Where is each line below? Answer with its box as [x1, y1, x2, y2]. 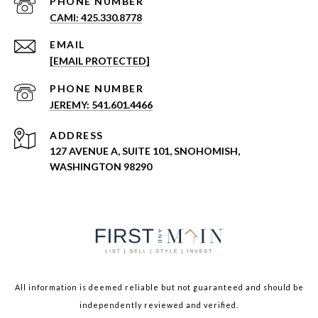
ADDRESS [50, 129, 104, 142]
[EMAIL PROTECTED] [50, 55, 150, 67]
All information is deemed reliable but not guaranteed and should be [14, 283, 304, 292]
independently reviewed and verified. [79, 300, 238, 310]
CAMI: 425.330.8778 [50, 11, 142, 24]
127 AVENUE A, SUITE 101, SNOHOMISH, [50, 145, 240, 158]
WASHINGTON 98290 [50, 160, 152, 173]
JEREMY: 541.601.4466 [50, 99, 153, 111]
